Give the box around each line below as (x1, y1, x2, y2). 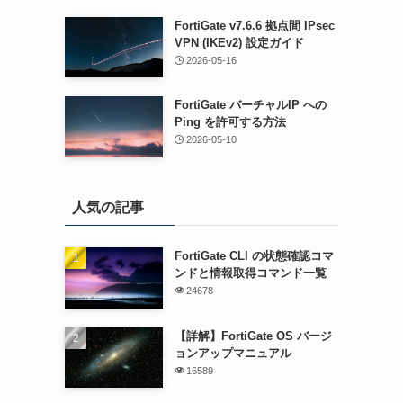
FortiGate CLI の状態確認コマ (174, 248, 334, 263)
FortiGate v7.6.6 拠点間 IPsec (174, 18, 335, 32)
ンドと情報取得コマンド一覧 (174, 265, 327, 280)
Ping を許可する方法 (174, 115, 286, 130)
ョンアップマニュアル (174, 345, 291, 360)
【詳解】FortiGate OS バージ (174, 328, 332, 343)
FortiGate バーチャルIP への (174, 98, 327, 112)
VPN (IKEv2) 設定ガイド (174, 35, 304, 49)
